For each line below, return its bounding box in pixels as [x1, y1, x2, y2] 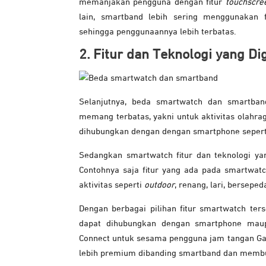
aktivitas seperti [79, 180, 144, 190]
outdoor [144, 180, 175, 190]
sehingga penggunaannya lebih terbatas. [79, 27, 236, 37]
